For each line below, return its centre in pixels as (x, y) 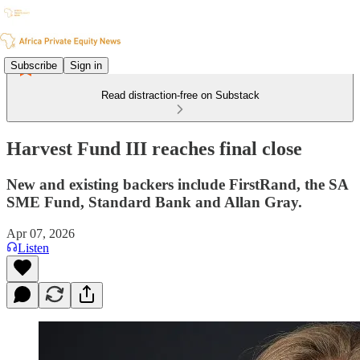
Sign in (86, 65)
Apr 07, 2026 (41, 233)
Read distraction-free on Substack (180, 95)
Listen (33, 247)
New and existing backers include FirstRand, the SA (177, 184)
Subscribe (34, 65)
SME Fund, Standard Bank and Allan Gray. (154, 202)
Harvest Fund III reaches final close (154, 148)
